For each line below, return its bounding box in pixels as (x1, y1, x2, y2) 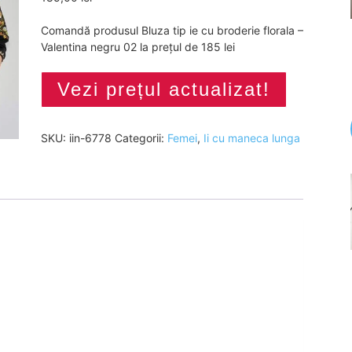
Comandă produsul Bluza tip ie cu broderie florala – (40, 24, 303, 37)
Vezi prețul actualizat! (57, 79, 270, 100)
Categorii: (114, 131, 167, 145)
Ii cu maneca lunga (203, 131, 300, 145)
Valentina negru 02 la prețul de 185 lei (40, 40, 235, 53)
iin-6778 (68, 131, 112, 145)
